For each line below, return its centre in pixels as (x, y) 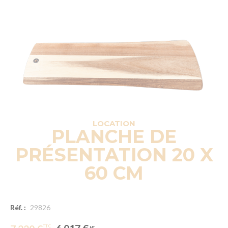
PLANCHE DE (114, 136)
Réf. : (18, 207)
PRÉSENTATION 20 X (114, 154)
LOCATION (114, 123)
